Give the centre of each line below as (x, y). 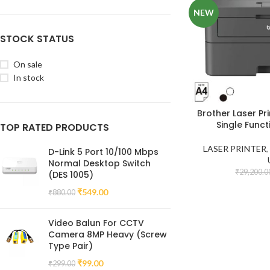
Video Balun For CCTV (96, 223)
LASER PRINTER (235, 148)
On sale (28, 64)
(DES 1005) (71, 175)
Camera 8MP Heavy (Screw (108, 234)
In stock (29, 77)
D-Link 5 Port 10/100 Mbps (103, 152)
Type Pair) (71, 246)
